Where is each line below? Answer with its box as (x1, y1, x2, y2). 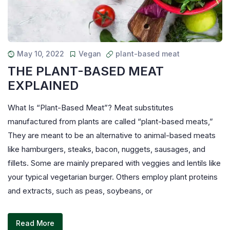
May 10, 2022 (17, 49, 64, 58)
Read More (16, 219, 55, 228)
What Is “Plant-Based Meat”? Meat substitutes (8, 102, 174, 112)
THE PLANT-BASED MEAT (8, 63, 164, 79)
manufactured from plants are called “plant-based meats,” (8, 116, 213, 126)
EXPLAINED (8, 78, 79, 93)
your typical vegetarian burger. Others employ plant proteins (8, 171, 218, 182)
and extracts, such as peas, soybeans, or (8, 185, 152, 196)
